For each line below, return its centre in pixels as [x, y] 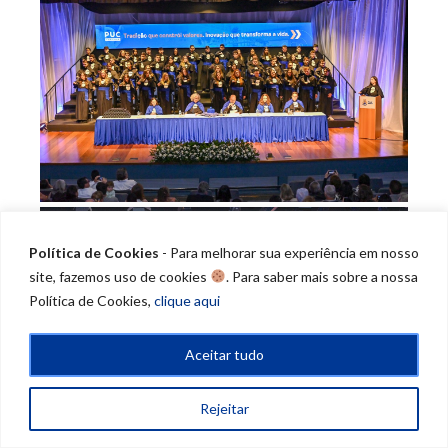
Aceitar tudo [224, 354]
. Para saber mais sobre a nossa [321, 276]
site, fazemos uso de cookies [119, 276]
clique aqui [187, 300]
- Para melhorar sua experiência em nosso [289, 252]
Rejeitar [224, 408]
